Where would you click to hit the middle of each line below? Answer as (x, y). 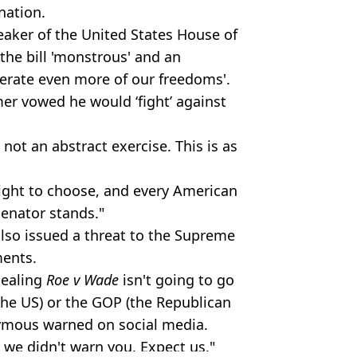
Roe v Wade (82, 279)
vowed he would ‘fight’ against (122, 101)
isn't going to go (177, 279)
